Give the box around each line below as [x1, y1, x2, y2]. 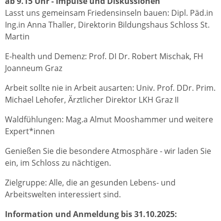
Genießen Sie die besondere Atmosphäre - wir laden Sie [5, 146, 211, 157]
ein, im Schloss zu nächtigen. [5, 157, 111, 169]
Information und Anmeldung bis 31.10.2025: [5, 209, 177, 220]
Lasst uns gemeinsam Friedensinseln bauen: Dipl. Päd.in [5, 7, 213, 19]
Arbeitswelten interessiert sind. [5, 189, 121, 200]
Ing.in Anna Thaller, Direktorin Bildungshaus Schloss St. [5, 19, 210, 31]
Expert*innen [5, 126, 55, 137]
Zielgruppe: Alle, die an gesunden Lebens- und [5, 177, 176, 188]
